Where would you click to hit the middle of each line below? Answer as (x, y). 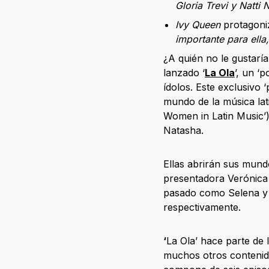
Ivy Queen (198, 24)
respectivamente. (202, 207)
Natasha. (183, 130)
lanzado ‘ (184, 72)
